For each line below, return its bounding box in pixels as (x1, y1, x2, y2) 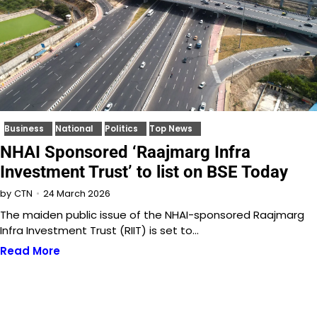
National (55, 123, 93, 135)
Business (4, 123, 44, 135)
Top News (149, 123, 192, 135)
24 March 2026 (43, 187, 110, 200)
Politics (105, 123, 138, 135)
